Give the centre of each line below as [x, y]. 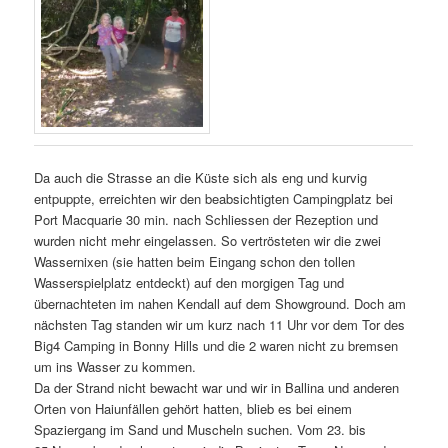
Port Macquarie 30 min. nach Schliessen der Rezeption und [206, 220]
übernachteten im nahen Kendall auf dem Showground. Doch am [220, 304]
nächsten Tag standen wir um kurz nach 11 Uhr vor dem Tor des [220, 325]
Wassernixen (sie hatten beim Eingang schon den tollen [195, 262]
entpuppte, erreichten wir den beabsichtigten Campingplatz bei [214, 199]
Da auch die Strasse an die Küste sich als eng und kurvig [201, 178]
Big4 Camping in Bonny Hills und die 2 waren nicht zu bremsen [216, 346]
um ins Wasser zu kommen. [115, 367]
